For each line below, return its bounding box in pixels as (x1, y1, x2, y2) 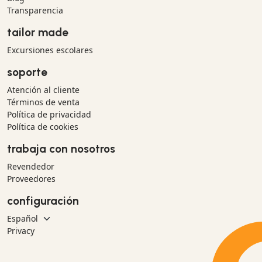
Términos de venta (7, 96, 80, 108)
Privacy (7, 225, 35, 236)
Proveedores (7, 173, 56, 184)
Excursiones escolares (7, 44, 93, 56)
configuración (7, 194, 79, 208)
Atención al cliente (7, 84, 80, 95)
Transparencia (7, 4, 63, 16)
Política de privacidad (7, 108, 91, 120)
